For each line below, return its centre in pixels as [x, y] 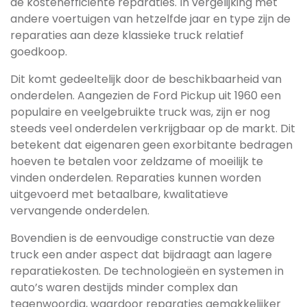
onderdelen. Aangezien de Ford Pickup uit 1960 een [146, 96]
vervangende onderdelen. [80, 211]
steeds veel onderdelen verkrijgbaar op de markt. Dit [153, 128]
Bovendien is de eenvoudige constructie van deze [143, 238]
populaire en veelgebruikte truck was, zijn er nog [140, 112]
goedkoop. [39, 52]
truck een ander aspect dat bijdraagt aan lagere [141, 255]
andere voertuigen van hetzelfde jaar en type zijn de [150, 19]
